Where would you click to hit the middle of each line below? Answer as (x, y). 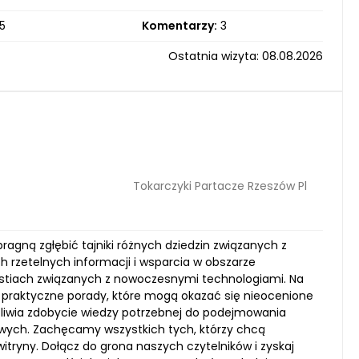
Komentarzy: (179, 26)
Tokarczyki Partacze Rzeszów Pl (220, 186)
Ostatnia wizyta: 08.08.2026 (246, 56)
